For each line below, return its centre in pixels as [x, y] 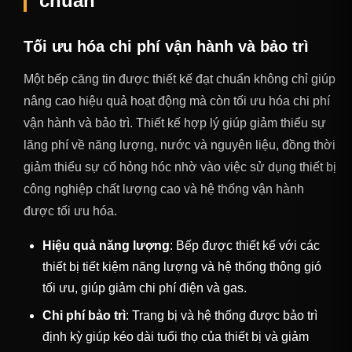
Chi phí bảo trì [84, 316]
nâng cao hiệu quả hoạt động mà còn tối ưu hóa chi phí [177, 101]
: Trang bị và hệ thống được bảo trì [222, 316]
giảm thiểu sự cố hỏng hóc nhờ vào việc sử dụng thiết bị [180, 167]
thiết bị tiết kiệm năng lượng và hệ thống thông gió [182, 267]
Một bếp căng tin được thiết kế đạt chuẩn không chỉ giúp [180, 79]
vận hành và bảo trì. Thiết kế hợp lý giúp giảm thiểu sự [175, 123]
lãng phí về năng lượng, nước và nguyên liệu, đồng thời [180, 145]
